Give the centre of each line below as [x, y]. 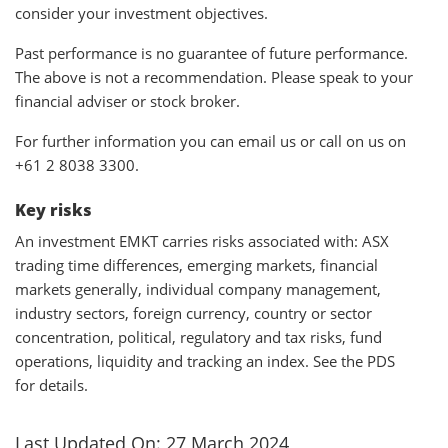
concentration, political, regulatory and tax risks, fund [198, 336]
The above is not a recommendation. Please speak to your [214, 76]
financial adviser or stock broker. [127, 100]
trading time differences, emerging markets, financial [196, 264]
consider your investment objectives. [141, 12]
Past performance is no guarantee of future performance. [211, 52]
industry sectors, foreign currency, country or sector [193, 312]
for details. [51, 384]
